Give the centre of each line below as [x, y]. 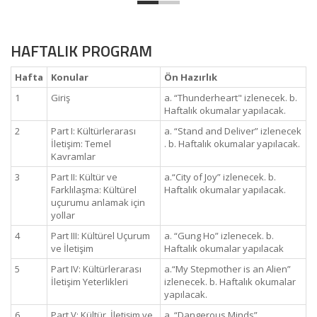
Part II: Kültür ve [84, 177]
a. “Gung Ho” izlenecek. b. [219, 236]
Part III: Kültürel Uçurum [100, 236]
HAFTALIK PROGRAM [81, 51]
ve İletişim [72, 248]
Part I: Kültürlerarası [93, 131]
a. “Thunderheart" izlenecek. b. [231, 98]
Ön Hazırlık [191, 77]
